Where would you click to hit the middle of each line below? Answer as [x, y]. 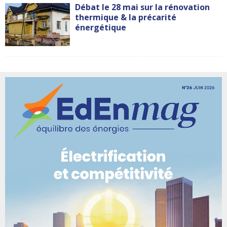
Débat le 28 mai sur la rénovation [143, 7]
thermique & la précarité [126, 17]
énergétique [101, 27]
